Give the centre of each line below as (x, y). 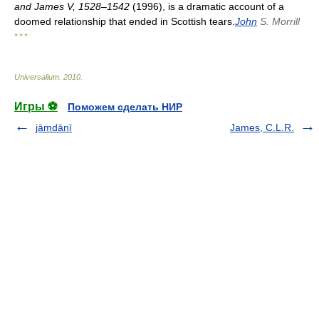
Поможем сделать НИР (125, 107)
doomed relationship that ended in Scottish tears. (125, 21)
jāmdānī (54, 127)
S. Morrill (278, 21)
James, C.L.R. (262, 127)
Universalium (37, 77)
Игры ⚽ (36, 106)
